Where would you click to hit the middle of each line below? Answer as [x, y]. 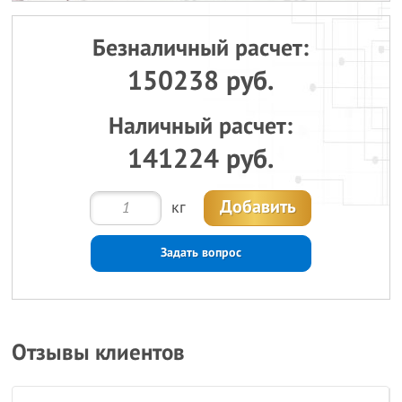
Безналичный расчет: [201, 48]
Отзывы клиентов [99, 353]
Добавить [258, 207]
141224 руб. [201, 159]
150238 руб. [201, 81]
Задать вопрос [201, 253]
